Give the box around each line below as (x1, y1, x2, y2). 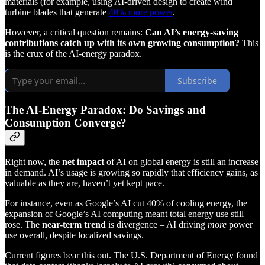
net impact (62, 156, 104, 167)
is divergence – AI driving (106, 219, 208, 230)
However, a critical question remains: (5, 27, 145, 38)
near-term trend (42, 219, 106, 230)
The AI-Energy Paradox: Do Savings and (5, 104, 206, 117)
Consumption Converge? (5, 117, 127, 130)
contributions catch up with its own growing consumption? (5, 38, 240, 49)
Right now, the (5, 156, 62, 167)
